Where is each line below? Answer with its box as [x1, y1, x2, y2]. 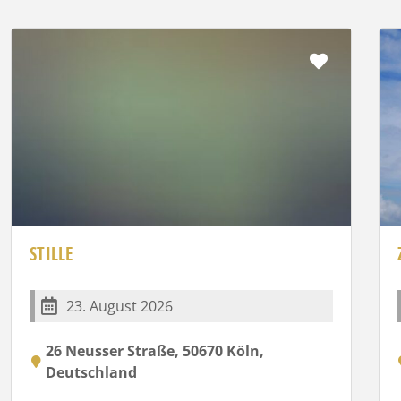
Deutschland [46, 362, 138, 382]
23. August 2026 [66, 295, 174, 316]
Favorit [328, 47, 387, 73]
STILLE [30, 241, 73, 266]
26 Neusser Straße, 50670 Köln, [46, 340, 265, 361]
